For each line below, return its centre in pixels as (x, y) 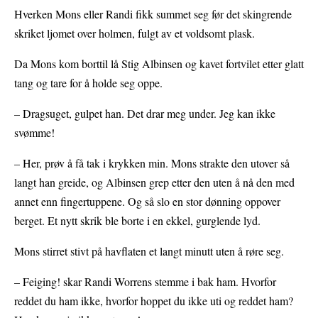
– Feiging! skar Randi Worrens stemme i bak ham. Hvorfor (145, 281)
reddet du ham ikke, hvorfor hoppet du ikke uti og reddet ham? (154, 300)
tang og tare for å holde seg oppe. (88, 82)
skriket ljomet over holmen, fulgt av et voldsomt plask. (135, 33)
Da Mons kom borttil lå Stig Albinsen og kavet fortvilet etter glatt (159, 63)
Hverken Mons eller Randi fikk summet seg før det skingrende (153, 13)
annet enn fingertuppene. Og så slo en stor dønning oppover (147, 201)
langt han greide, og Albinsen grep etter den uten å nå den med (154, 182)
